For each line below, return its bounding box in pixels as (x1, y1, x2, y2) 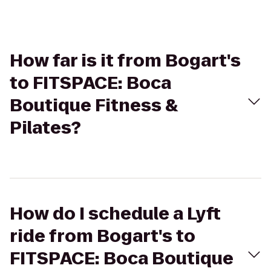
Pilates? (10, 116, 81, 140)
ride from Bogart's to (10, 224, 195, 248)
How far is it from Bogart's (10, 49, 241, 73)
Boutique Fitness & (10, 94, 178, 117)
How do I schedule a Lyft (10, 202, 221, 226)
